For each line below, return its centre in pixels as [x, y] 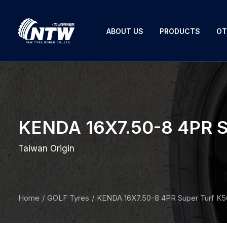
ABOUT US [125, 31]
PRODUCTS [180, 31]
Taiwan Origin [46, 148]
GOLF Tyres [68, 198]
